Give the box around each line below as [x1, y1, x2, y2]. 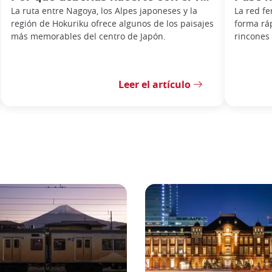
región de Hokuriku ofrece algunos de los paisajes [11, 17, 214, 29]
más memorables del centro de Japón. [11, 30, 166, 42]
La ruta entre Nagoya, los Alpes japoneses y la [11, 4, 197, 16]
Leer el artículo [118, 78, 191, 92]
